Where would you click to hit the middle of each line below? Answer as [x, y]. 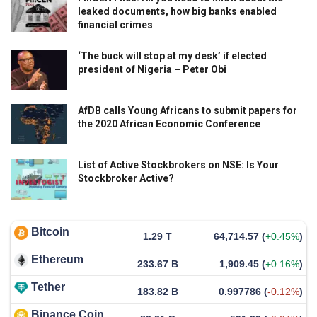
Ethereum [57, 259]
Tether [48, 287]
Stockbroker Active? [126, 179]
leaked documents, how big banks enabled [177, 12]
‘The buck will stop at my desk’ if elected [172, 56]
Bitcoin [50, 231]
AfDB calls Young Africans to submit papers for [188, 111]
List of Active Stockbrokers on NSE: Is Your [178, 165]
